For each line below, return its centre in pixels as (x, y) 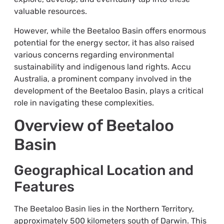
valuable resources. (50, 11)
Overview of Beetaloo (94, 126)
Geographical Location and (103, 170)
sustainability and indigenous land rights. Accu (102, 66)
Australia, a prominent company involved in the (102, 78)
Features (44, 187)
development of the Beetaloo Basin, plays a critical (108, 90)
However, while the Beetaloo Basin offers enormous (110, 30)
